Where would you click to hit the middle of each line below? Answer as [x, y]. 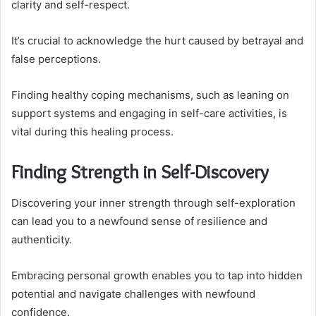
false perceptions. [56, 59]
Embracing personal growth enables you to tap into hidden [157, 276]
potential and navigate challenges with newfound [133, 294]
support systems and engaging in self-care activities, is [149, 113]
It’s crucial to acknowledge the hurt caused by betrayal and [157, 40]
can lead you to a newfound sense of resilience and [139, 221]
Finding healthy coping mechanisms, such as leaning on [150, 95]
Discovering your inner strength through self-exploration [153, 203]
